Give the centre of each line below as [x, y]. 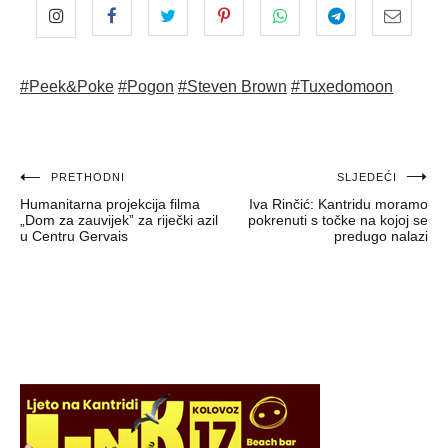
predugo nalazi [381, 235]
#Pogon [146, 86]
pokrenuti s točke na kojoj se [338, 219]
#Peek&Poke [67, 86]
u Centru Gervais [74, 235]
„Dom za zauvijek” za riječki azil [119, 219]
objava [75, 216]
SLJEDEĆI [367, 176]
